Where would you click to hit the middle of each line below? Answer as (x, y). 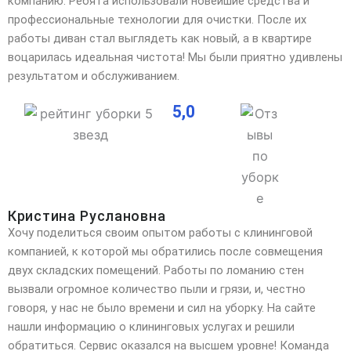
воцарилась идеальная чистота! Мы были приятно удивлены (175, 57)
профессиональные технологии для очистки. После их (157, 19)
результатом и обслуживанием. (94, 76)
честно (284, 289)
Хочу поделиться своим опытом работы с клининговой (160, 233)
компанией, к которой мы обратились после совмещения (165, 252)
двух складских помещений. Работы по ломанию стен (156, 271)
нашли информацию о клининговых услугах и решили (151, 327)
